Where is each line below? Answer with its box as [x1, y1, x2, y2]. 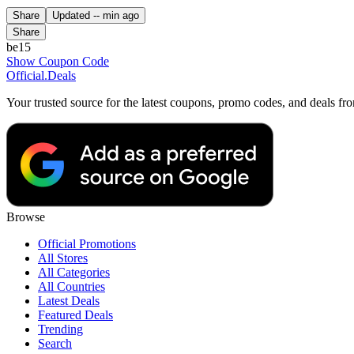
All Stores [38, 250, 88, 265]
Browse [6, 209, 45, 224]
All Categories [38, 265, 110, 279]
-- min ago [93, 9, 139, 21]
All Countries [38, 279, 105, 293]
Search [38, 336, 72, 350]
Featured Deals [38, 307, 113, 322]
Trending [38, 322, 83, 336]
